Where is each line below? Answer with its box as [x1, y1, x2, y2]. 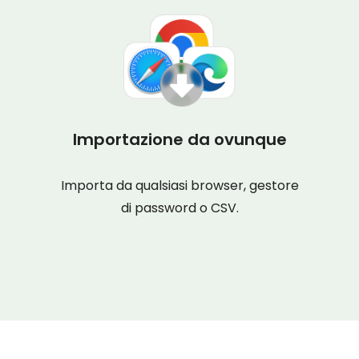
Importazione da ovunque [72, 128, 287, 151]
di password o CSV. [120, 199, 239, 217]
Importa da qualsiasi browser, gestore [60, 176, 299, 195]
